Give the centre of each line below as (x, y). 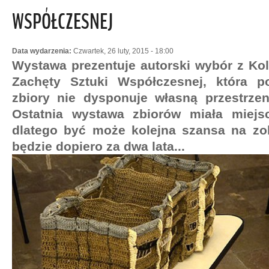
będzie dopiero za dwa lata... (98, 146)
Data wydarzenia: (43, 51)
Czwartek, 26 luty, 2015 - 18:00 (123, 51)
